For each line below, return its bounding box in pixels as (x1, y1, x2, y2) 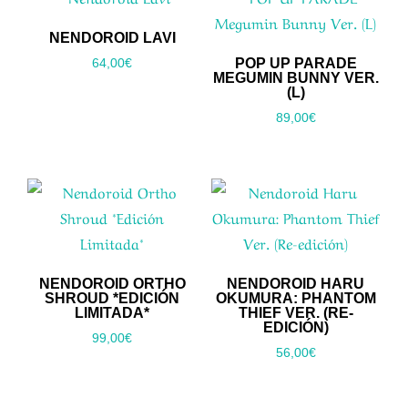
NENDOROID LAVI (48, 29, 176, 46)
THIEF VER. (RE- (238, 305, 353, 321)
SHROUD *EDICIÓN (45, 291, 180, 307)
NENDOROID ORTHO (38, 276, 186, 292)
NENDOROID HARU (227, 276, 365, 292)
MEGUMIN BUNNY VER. (212, 69, 379, 86)
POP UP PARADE (234, 55, 357, 71)
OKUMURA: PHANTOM (215, 291, 376, 307)
